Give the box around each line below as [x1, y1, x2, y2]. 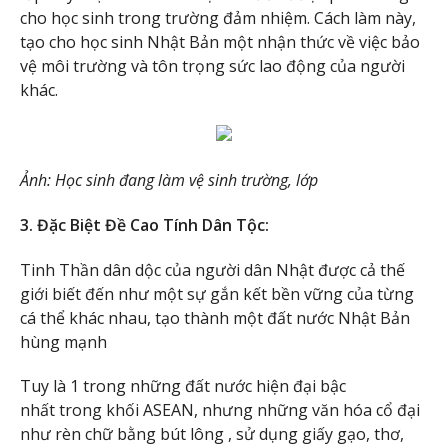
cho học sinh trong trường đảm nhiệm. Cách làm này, [20, 7, 416, 30]
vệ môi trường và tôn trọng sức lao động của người [20, 55, 405, 78]
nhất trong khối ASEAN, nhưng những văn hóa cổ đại [20, 399, 420, 422]
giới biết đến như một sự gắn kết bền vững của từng [20, 282, 414, 305]
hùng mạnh [20, 330, 107, 353]
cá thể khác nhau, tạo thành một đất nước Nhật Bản [20, 306, 410, 329]
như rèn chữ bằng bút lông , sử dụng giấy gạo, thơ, [20, 423, 404, 446]
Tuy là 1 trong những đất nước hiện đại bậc [20, 375, 346, 398]
